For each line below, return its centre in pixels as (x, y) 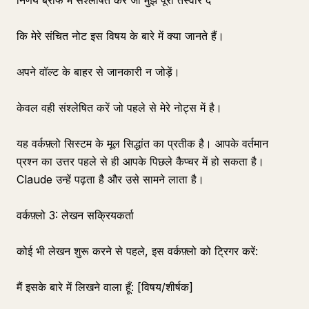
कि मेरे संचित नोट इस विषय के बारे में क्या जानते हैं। (120, 36)
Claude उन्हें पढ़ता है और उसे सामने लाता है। (110, 179)
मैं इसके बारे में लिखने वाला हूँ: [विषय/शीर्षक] (105, 287)
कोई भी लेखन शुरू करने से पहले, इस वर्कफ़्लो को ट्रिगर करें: (137, 251)
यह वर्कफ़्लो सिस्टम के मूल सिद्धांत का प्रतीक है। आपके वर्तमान (142, 143)
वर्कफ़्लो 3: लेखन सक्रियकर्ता (75, 215)
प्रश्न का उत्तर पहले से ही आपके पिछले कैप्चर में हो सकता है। (140, 161)
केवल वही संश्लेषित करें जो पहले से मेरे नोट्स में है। (119, 108)
